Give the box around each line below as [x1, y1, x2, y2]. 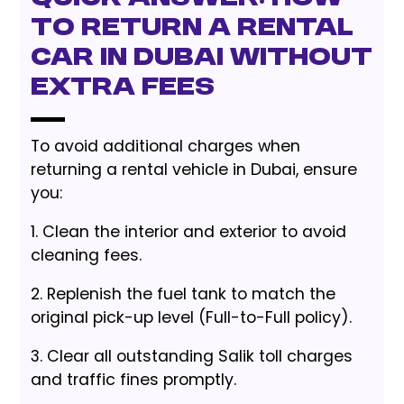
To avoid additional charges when [31, 134, 301, 157]
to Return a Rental [31, 15, 354, 42]
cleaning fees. [31, 243, 142, 266]
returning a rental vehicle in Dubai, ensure [31, 158, 358, 180]
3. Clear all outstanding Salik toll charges [31, 344, 353, 367]
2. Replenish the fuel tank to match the [31, 282, 336, 305]
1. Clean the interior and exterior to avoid [31, 220, 347, 243]
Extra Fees [31, 75, 216, 102]
